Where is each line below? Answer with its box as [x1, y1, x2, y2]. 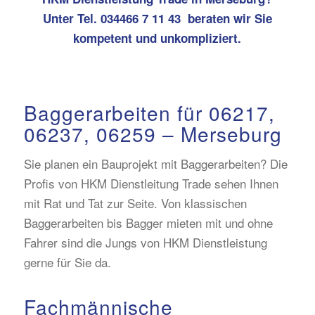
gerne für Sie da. [23, 252, 111, 271]
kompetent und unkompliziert [73, 29, 238, 46]
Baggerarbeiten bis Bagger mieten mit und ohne [23, 213, 273, 231]
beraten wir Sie [187, 9, 272, 27]
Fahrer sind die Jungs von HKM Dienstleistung [23, 233, 267, 251]
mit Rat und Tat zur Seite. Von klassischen [23, 193, 247, 212]
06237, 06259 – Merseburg [23, 119, 282, 148]
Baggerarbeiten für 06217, [23, 98, 275, 127]
